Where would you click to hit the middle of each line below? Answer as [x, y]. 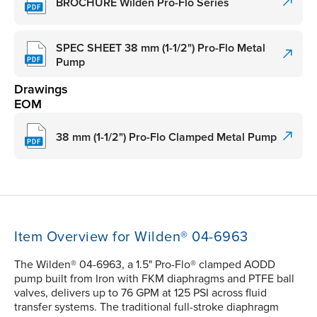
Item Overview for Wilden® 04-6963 [131, 237]
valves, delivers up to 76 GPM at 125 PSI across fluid [140, 293]
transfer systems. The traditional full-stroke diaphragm [146, 307]
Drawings [41, 90]
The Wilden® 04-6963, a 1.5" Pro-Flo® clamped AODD [145, 265]
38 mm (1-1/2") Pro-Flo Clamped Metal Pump [166, 137]
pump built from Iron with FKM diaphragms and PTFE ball [154, 279]
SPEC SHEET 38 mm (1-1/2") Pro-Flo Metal [161, 48]
